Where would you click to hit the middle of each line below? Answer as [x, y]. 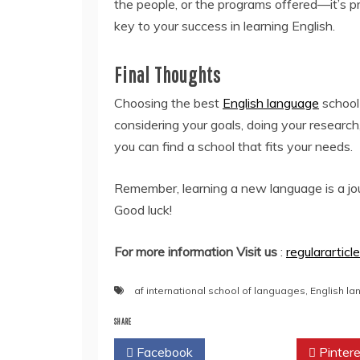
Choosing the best [168, 102]
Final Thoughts [168, 74]
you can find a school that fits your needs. [235, 146]
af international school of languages [220, 290]
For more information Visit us [196, 251]
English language [271, 102]
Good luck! [143, 209]
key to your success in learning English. [225, 25]
